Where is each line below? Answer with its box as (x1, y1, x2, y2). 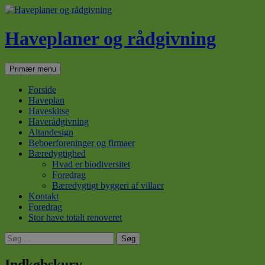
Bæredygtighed (28, 148, 86, 159)
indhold (60, 83, 89, 93)
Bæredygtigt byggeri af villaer (52, 180, 164, 190)
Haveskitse (28, 105, 69, 116)
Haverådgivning (28, 116, 89, 127)
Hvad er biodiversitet (52, 159, 130, 169)
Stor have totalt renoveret (28, 212, 122, 222)
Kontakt (28, 190, 59, 201)
